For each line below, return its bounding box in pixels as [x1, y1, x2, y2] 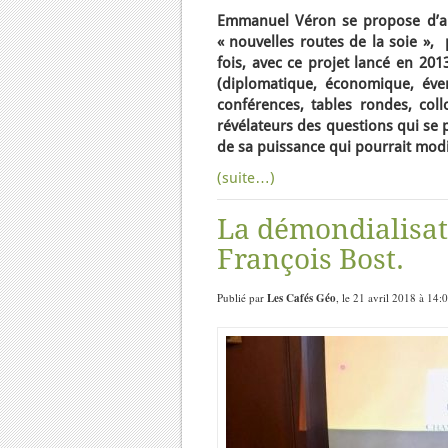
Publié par [217, 290, 267, 305]
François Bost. [217, 243, 404, 276]
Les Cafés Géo [267, 290, 336, 306]
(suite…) [217, 169, 275, 187]
